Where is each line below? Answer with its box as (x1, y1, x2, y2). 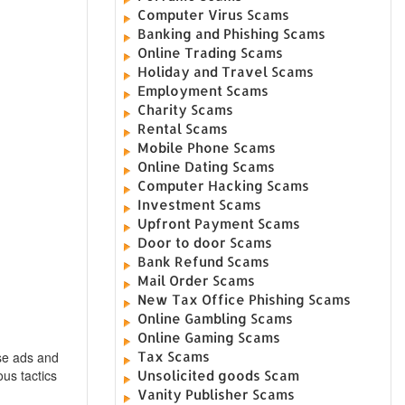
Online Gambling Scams (137, 309, 294, 327)
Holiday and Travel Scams (137, 62, 315, 80)
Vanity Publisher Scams (137, 385, 296, 403)
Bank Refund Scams (137, 252, 270, 270)
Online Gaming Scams (137, 328, 281, 346)
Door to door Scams (137, 233, 273, 251)
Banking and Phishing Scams (137, 24, 326, 42)
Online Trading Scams (137, 43, 284, 61)
